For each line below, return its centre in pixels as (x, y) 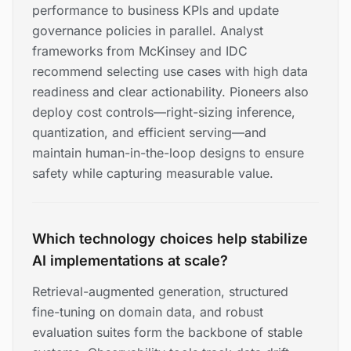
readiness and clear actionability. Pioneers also (170, 92)
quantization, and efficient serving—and (149, 133)
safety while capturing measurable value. (153, 174)
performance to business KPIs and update (156, 11)
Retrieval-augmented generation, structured (160, 292)
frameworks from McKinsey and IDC (140, 51)
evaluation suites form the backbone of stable (167, 333)
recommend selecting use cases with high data (170, 72)
